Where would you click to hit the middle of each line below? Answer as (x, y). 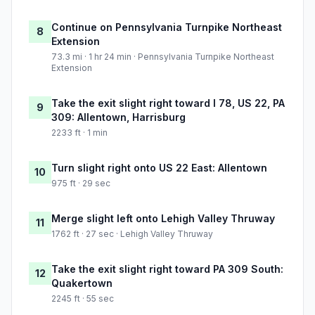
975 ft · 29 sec (81, 184)
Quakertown (82, 283)
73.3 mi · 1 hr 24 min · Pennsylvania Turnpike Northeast (163, 57)
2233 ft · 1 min (79, 133)
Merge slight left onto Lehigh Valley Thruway (163, 219)
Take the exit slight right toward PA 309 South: (167, 269)
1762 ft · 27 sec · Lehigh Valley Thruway (132, 234)
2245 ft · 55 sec (83, 299)
